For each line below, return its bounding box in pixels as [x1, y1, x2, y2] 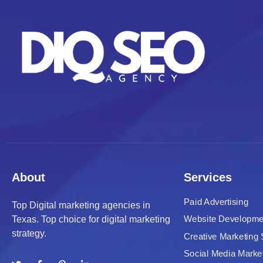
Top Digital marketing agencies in [12, 200, 150, 210]
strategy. [12, 228, 46, 238]
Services [183, 171, 232, 184]
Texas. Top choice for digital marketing [12, 214, 170, 224]
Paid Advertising [183, 197, 248, 207]
